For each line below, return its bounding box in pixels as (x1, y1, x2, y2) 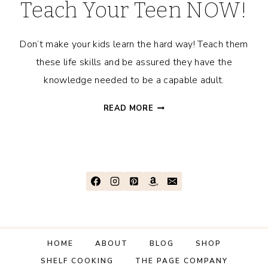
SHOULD (153, 143, 190, 154)
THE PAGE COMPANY (135, 256, 228, 266)
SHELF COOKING (40, 256, 114, 266)
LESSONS (153, 114, 193, 126)
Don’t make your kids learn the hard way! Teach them (20, 38, 248, 51)
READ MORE (103, 103, 154, 114)
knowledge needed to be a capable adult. (44, 74, 224, 87)
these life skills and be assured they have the (36, 56, 232, 69)
